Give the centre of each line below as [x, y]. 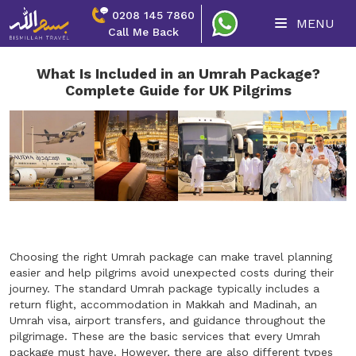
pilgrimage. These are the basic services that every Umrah [165, 337]
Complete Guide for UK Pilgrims [178, 90]
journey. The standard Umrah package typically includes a [164, 289]
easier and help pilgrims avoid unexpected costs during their [172, 273]
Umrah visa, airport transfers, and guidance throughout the [168, 321]
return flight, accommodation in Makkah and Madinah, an [163, 305]
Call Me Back [143, 31]
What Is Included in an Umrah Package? [178, 74]
